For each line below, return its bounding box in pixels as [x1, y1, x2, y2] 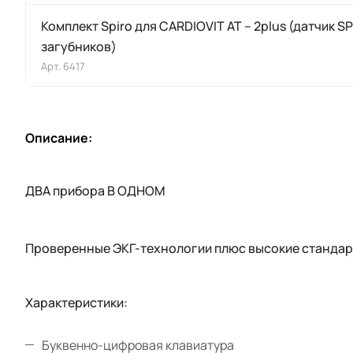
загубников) [41, 37, 117, 55]
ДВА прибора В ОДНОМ [25, 181, 165, 199]
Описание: [25, 128, 92, 147]
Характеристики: [25, 293, 128, 311]
